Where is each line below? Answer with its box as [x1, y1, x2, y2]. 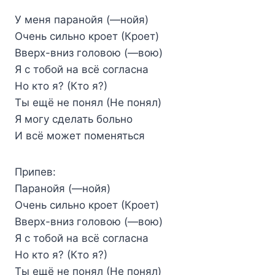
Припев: [15, 165, 56, 178]
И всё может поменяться [15, 129, 145, 142]
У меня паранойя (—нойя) [15, 13, 149, 26]
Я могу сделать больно [15, 112, 133, 125]
